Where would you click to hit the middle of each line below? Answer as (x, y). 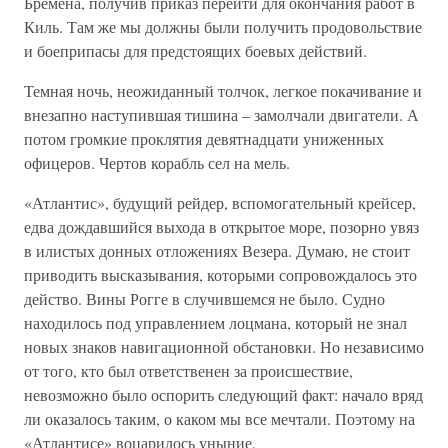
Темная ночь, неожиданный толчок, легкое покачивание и (223, 90)
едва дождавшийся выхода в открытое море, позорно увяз (221, 226)
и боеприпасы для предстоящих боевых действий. (195, 50)
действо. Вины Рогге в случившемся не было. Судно (204, 298)
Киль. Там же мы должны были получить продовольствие (223, 26)
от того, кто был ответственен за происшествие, (188, 370)
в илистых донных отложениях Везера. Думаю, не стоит (217, 250)
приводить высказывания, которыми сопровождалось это (220, 274)
